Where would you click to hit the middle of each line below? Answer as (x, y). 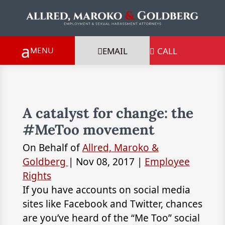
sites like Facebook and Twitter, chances (112, 204)
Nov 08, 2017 (105, 161)
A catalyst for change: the (108, 113)
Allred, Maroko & (120, 147)
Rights (37, 176)
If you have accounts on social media (106, 190)
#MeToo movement (88, 129)
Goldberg (45, 161)
